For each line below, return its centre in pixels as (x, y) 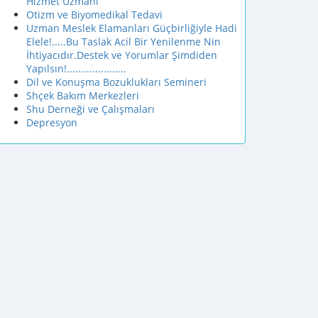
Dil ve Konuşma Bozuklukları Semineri (116, 82)
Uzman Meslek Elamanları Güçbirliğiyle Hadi (132, 28)
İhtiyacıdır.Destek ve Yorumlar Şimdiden (122, 55)
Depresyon (52, 122)
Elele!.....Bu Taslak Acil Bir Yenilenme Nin (124, 42)
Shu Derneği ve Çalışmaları (91, 109)
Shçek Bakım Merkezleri (83, 95)
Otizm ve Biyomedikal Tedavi (94, 15)
